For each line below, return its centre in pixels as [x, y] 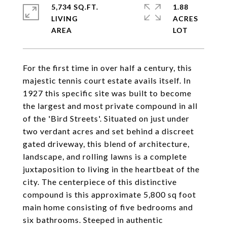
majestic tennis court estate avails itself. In [107, 80]
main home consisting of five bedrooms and [108, 207]
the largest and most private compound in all [110, 106]
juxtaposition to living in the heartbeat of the [111, 169]
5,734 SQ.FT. [75, 7]
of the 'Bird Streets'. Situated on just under [106, 118]
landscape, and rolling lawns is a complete [105, 156]
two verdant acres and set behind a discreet [108, 131]
